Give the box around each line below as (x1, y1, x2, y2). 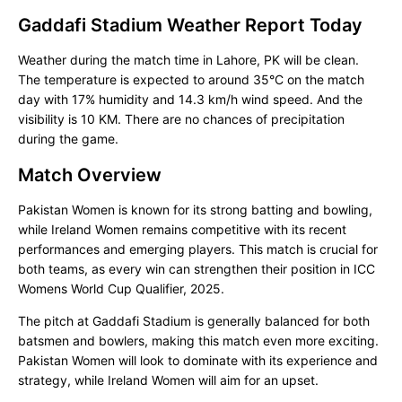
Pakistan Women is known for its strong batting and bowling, (18, 202, 372, 217)
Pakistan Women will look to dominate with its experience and (18, 353, 378, 368)
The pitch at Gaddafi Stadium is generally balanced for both (18, 313, 370, 328)
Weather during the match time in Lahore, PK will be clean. (18, 52, 359, 67)
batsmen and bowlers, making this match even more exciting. (18, 333, 379, 348)
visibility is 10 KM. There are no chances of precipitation (18, 111, 345, 127)
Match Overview (18, 164, 162, 186)
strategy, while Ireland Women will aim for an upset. (18, 372, 319, 388)
